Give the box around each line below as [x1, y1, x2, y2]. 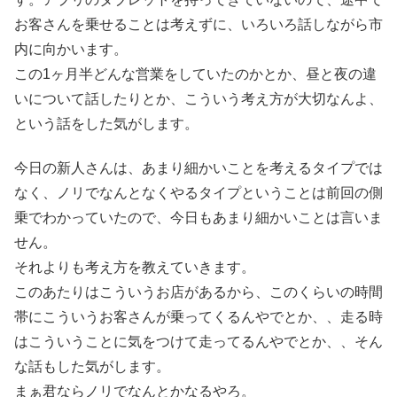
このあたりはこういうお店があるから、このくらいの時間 [14, 284, 383, 300]
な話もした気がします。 [14, 358, 170, 374]
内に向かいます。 [14, 41, 128, 57]
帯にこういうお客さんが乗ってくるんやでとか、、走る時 [14, 308, 383, 324]
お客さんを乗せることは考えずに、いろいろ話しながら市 [14, 16, 383, 32]
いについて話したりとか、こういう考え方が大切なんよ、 [14, 90, 383, 106]
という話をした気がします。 [14, 115, 198, 131]
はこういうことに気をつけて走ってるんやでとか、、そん [14, 333, 383, 349]
